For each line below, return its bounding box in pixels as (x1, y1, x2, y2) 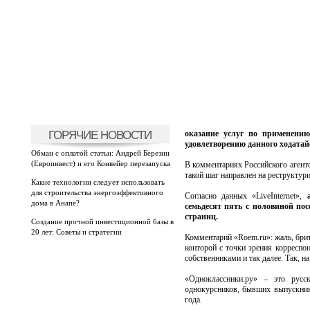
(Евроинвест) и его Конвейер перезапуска (30, 159, 170, 167)
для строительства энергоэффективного (30, 188, 163, 197)
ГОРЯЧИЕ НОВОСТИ (48, 128, 152, 142)
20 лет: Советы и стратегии (30, 228, 122, 236)
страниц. (184, 212, 218, 221)
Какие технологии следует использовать (30, 178, 165, 186)
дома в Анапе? (30, 199, 80, 207)
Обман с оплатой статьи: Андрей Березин (30, 149, 170, 157)
